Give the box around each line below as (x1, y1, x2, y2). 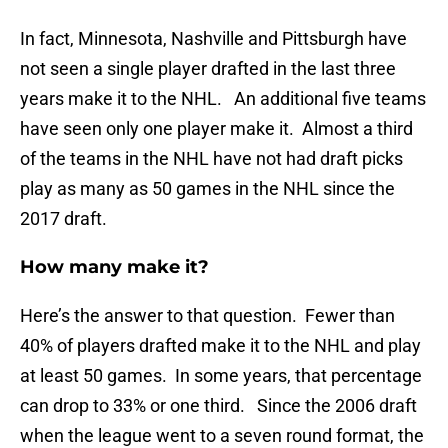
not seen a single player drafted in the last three (20, 58, 396, 80)
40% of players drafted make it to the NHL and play (20, 335, 421, 357)
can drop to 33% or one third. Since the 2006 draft (20, 395, 417, 417)
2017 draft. (20, 208, 107, 230)
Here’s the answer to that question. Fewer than (20, 305, 395, 327)
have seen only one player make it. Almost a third (20, 118, 413, 140)
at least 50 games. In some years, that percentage (20, 365, 422, 387)
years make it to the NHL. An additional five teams (20, 88, 426, 110)
